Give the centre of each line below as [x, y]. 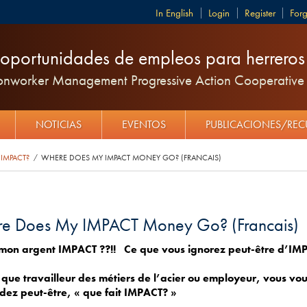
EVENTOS [144, 124]
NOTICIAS [58, 124]
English [180, 13]
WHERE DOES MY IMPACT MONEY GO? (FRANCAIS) [131, 158]
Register [260, 13]
